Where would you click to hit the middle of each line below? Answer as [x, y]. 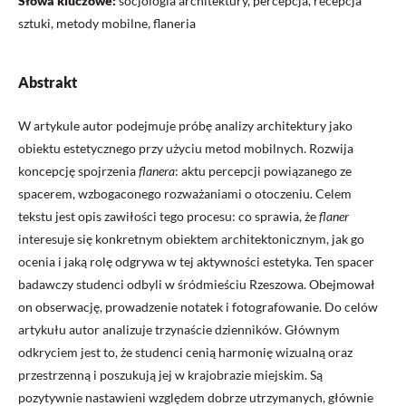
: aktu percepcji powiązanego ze [263, 171]
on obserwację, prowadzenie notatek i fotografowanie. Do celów [198, 307]
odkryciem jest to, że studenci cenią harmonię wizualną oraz [185, 353]
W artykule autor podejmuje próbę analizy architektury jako [185, 126]
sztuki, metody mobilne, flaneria [107, 24]
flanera [157, 171]
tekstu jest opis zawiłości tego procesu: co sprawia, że [169, 217]
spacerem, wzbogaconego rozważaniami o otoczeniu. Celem [185, 194]
